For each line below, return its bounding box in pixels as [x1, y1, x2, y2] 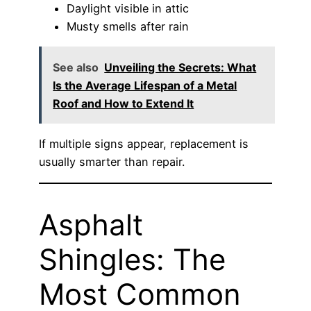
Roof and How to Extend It [53, 96, 194, 110]
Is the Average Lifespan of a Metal [53, 78, 237, 92]
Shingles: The [39, 242, 226, 278]
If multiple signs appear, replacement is [39, 137, 249, 151]
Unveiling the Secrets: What [104, 60, 257, 74]
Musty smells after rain [67, 19, 189, 34]
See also [53, 60, 99, 74]
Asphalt [39, 207, 143, 243]
